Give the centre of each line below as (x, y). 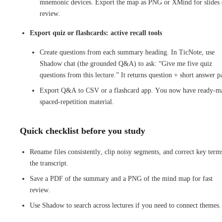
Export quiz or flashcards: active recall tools (96, 33)
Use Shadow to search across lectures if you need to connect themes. (125, 205)
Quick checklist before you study (83, 131)
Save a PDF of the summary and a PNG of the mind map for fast (121, 178)
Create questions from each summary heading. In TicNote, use (127, 52)
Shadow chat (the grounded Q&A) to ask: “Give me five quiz (126, 63)
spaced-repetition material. (77, 102)
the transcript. (49, 163)
